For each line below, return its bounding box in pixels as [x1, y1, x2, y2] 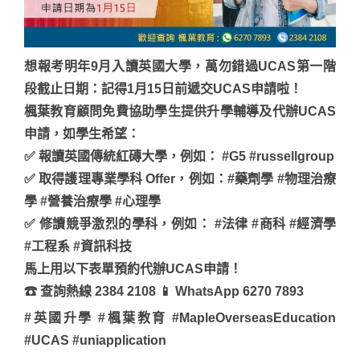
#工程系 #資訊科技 [24, 239, 132, 253]
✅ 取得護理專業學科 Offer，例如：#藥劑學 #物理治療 [24, 171, 336, 186]
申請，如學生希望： [24, 126, 140, 141]
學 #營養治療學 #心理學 [24, 194, 161, 208]
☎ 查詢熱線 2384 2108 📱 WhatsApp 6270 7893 [24, 284, 304, 298]
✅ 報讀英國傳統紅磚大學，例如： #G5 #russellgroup [24, 149, 334, 163]
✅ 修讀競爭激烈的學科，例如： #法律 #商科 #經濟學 [24, 216, 336, 231]
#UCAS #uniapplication [24, 333, 166, 347]
